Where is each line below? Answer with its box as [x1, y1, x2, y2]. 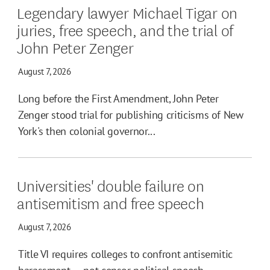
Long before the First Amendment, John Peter [18, 91, 219, 105]
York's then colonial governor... [18, 124, 155, 138]
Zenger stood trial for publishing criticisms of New [18, 107, 243, 122]
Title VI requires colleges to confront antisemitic [18, 246, 233, 261]
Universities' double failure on [17, 173, 204, 196]
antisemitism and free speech [17, 190, 204, 213]
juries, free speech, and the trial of [17, 17, 233, 40]
